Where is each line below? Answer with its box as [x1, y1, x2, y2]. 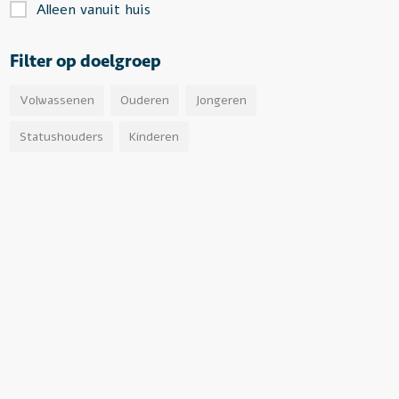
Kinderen [129, 128, 179, 145]
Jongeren [195, 92, 247, 109]
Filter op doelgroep [10, 50, 161, 71]
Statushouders [20, 128, 103, 145]
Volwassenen [20, 92, 94, 109]
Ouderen [120, 92, 169, 109]
